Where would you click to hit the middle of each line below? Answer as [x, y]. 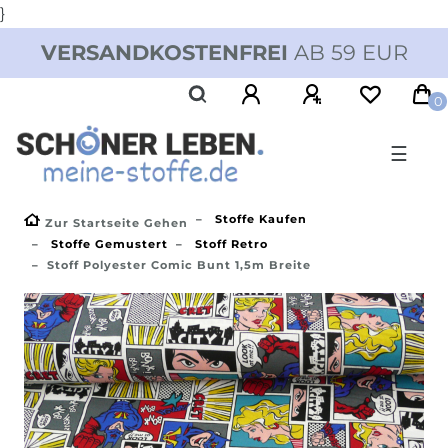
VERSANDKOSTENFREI [164, 52]
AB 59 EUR [347, 52]
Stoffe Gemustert [107, 243]
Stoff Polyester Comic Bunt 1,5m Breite [179, 264]
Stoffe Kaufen [259, 218]
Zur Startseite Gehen [116, 222]
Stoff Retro [229, 243]
